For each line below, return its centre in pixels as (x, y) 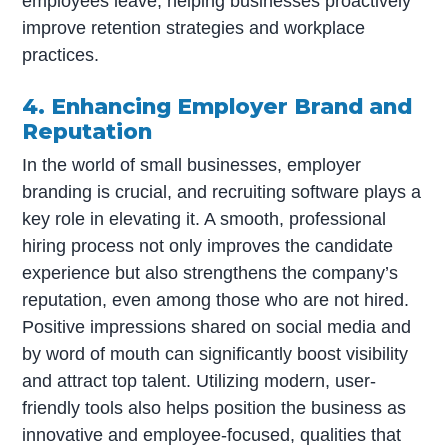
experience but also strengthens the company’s (210, 273)
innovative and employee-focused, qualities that (212, 435)
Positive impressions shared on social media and (217, 327)
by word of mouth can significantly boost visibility (215, 354)
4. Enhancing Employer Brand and (217, 105)
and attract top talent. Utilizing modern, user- (199, 381)
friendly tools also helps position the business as (214, 408)
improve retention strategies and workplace (194, 28)
